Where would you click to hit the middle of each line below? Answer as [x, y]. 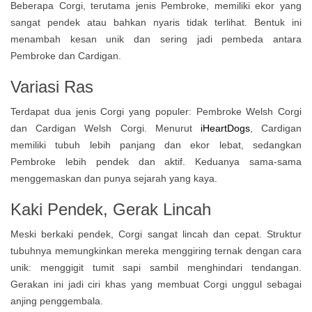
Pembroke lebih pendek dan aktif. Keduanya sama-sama [156, 162]
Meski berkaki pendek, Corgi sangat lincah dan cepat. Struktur [156, 234]
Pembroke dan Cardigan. [66, 56]
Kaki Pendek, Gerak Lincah [111, 209]
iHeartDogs [225, 128]
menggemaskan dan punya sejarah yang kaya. [114, 178]
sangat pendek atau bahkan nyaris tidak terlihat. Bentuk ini [156, 22]
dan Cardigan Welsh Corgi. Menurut [101, 128]
